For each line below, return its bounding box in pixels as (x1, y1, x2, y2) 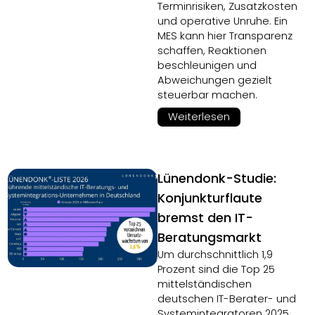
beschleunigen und (157, 58, 257, 72)
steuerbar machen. (157, 88, 257, 102)
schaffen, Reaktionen (157, 44, 266, 58)
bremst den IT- (157, 209, 253, 226)
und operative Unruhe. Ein (157, 14, 288, 28)
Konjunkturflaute (157, 189, 262, 207)
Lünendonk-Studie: (157, 169, 276, 187)
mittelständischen (157, 277, 252, 291)
